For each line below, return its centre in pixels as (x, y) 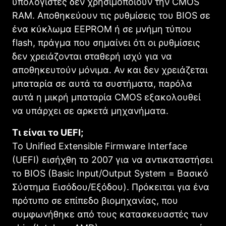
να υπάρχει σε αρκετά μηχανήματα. (90, 110)
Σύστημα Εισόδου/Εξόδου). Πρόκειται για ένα (111, 187)
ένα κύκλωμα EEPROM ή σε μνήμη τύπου (102, 29)
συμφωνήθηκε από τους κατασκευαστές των (110, 214)
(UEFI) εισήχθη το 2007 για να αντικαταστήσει (112, 159)
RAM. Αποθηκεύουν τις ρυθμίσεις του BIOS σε (111, 15)
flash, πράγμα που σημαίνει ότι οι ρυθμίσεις (106, 42)
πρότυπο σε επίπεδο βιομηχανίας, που (95, 200)
